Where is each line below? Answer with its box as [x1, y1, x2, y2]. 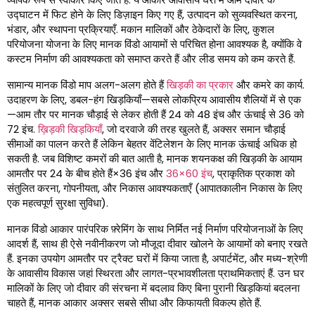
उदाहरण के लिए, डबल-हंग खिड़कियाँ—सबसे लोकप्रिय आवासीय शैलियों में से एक [7, 92, 301, 108]
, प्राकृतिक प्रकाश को [212, 166, 295, 181]
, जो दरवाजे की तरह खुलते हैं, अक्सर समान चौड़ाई [102, 122, 285, 137]
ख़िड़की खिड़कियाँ [38, 122, 102, 137]
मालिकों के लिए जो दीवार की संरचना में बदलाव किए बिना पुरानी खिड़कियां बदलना [7, 281, 300, 296]
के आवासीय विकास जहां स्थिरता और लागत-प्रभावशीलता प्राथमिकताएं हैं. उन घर [7, 266, 304, 281]
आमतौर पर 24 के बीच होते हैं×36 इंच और [7, 166, 166, 181]
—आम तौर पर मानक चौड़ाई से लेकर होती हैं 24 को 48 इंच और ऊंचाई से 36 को [7, 107, 304, 122]
